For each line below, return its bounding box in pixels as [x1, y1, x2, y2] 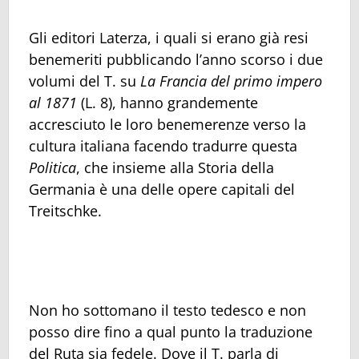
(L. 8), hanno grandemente [77, 92, 258, 112]
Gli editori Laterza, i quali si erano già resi [29, 27, 309, 47]
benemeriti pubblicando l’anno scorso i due [29, 49, 323, 69]
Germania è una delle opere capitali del [29, 179, 295, 199]
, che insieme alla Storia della [76, 157, 274, 177]
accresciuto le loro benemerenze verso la [29, 114, 306, 134]
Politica [29, 157, 76, 177]
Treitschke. [29, 200, 102, 220]
